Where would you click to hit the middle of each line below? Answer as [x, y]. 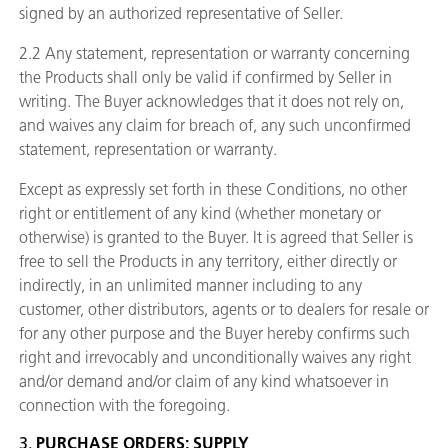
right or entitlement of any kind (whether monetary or [200, 213]
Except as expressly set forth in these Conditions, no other [213, 189]
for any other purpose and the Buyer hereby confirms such [214, 333]
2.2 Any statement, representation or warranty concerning [214, 53]
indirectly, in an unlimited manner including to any [190, 285]
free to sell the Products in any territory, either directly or [208, 261]
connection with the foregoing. [124, 405]
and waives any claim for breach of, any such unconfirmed [215, 125]
